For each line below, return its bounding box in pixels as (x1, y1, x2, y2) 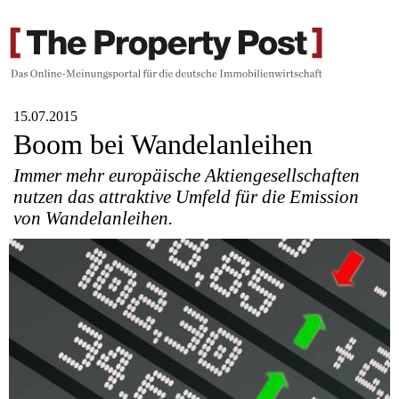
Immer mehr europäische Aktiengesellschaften (13, 164, 360, 185)
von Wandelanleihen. (13, 207, 173, 228)
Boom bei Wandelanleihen (13, 128, 313, 161)
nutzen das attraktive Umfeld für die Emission (13, 185, 359, 207)
